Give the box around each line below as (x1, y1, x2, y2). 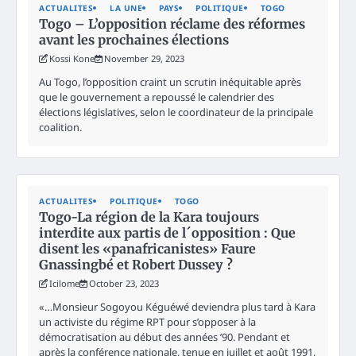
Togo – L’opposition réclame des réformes (39, 15, 305, 32)
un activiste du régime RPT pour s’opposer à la (39, 314, 256, 329)
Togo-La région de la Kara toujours (39, 208, 259, 225)
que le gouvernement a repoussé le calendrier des (39, 89, 274, 104)
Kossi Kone (49, 52, 95, 64)
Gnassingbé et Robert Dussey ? (39, 256, 233, 273)
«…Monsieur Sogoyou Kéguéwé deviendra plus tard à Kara (39, 299, 315, 314)
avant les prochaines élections (39, 31, 229, 48)
